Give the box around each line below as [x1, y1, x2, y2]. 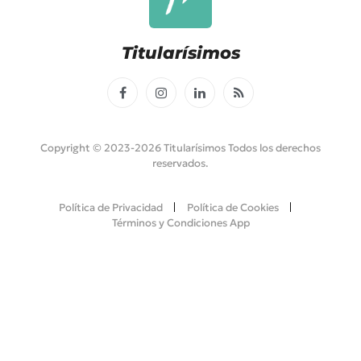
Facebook [121, 92, 173, 107]
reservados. [152, 156, 209, 170]
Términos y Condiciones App [111, 215, 250, 230]
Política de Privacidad [58, 200, 163, 214]
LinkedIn [198, 92, 247, 107]
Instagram [160, 92, 216, 107]
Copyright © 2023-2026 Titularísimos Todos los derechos [40, 140, 321, 155]
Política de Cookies [186, 200, 279, 214]
